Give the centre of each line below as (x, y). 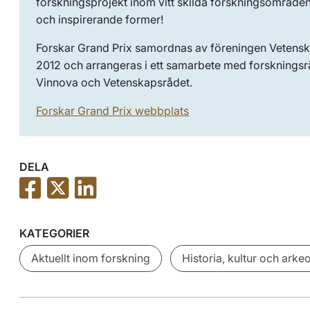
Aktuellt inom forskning (91, 258)
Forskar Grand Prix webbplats (112, 110)
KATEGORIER (54, 233)
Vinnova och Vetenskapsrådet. (114, 82)
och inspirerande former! (100, 19)
